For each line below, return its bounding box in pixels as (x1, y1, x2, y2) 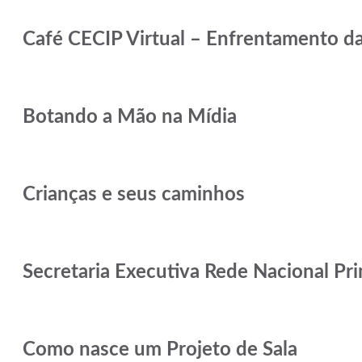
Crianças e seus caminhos (23, 184, 245, 204)
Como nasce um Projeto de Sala (23, 339, 297, 360)
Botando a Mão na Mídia (23, 107, 237, 127)
